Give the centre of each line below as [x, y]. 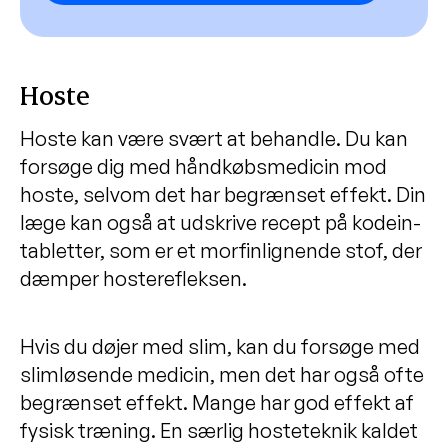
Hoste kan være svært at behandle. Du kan [214, 138]
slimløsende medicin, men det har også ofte [222, 374]
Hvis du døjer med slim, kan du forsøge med [220, 346]
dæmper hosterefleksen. [133, 278]
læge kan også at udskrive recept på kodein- [220, 222]
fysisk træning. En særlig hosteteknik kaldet [219, 430]
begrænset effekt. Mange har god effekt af [217, 402]
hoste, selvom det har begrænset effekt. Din [223, 194]
